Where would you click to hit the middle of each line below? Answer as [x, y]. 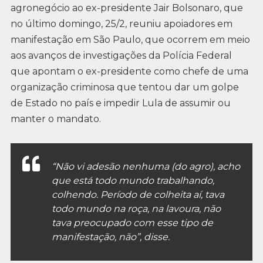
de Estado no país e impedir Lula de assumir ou [120, 103]
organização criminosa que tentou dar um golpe [124, 87]
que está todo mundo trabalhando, [133, 180]
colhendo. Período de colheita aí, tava [138, 194]
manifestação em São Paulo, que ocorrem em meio [130, 40]
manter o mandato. [55, 119]
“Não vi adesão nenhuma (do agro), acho [146, 166]
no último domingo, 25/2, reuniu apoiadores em [121, 24]
